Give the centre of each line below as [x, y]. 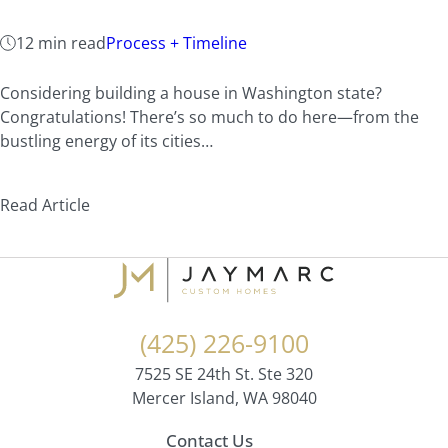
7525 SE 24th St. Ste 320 [224, 373]
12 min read [61, 42]
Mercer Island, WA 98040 [224, 397]
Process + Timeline [176, 42]
